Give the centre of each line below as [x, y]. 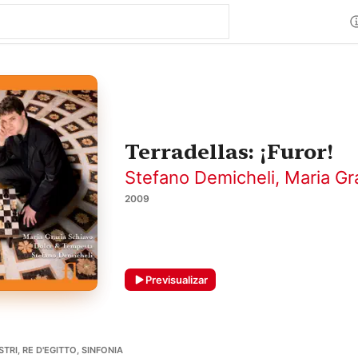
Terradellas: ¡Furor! [229, 151]
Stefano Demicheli [200, 177]
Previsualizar [177, 280]
